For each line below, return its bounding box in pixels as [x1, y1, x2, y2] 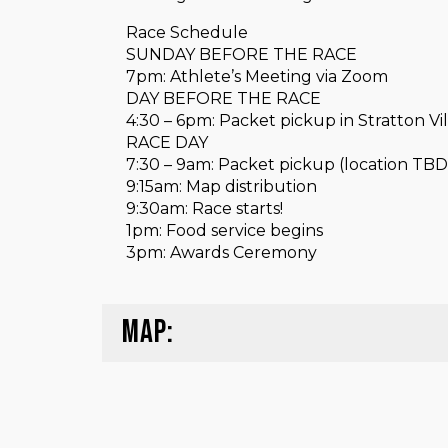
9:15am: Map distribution [126, 177, 317, 196]
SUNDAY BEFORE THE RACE [126, 45, 357, 64]
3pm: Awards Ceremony [126, 243, 317, 262]
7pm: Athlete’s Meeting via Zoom [126, 67, 388, 86]
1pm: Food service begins [126, 221, 323, 240]
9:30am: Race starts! [126, 199, 283, 218]
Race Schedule [126, 23, 248, 42]
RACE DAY [126, 133, 208, 152]
